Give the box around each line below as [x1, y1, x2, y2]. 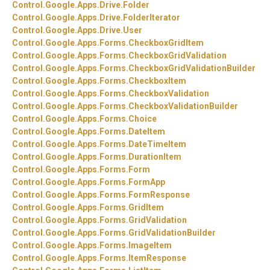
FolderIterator [123, 13, 180, 23]
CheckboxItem [128, 76, 186, 86]
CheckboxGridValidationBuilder [128, 63, 256, 74]
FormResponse [128, 190, 190, 200]
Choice [128, 114, 157, 124]
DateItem [128, 127, 165, 137]
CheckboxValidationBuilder [128, 101, 238, 111]
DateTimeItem [128, 139, 186, 149]
